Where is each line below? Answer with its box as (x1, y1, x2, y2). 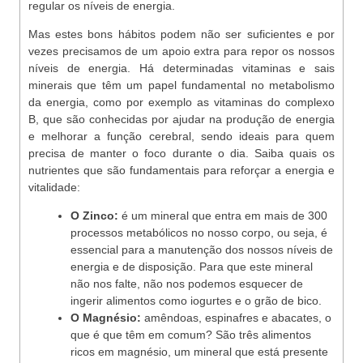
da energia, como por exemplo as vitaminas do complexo (28, 96, 335, 109)
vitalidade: (28, 181, 80, 194)
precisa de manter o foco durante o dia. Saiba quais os (28, 147, 335, 160)
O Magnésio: (70, 311, 141, 324)
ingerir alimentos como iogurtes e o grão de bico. (70, 294, 322, 307)
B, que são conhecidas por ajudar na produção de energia (28, 113, 335, 126)
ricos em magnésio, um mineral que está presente (70, 345, 328, 358)
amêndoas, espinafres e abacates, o (141, 311, 331, 324)
